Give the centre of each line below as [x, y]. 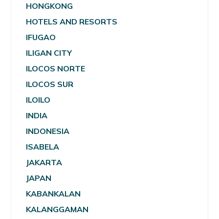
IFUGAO [41, 37]
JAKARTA [44, 163]
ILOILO [38, 100]
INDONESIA [48, 131]
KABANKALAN [54, 194]
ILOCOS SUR [50, 84]
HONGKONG [50, 6]
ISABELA [43, 147]
